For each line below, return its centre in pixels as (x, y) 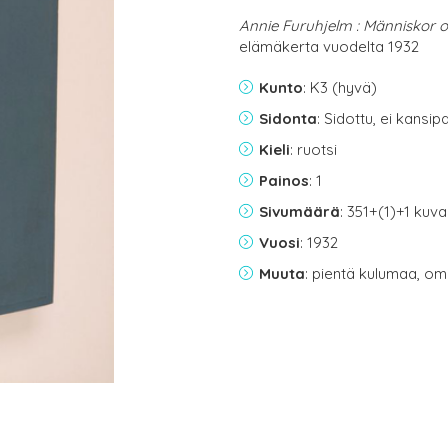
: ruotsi (313, 149)
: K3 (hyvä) (340, 87)
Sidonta (288, 118)
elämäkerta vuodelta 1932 (329, 46)
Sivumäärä (299, 211)
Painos (284, 180)
